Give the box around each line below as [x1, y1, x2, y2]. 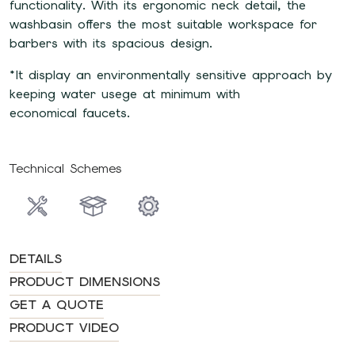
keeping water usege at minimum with [10, 86, 143, 102]
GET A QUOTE [10, 296, 104, 313]
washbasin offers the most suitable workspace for [10, 16, 317, 32]
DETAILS [10, 250, 62, 267]
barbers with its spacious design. [10, 35, 212, 52]
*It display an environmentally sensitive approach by [10, 67, 332, 83]
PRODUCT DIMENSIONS [10, 273, 160, 290]
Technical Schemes [10, 160, 121, 177]
